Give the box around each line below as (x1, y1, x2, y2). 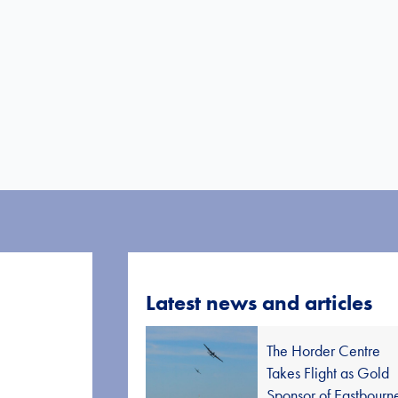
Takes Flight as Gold (267, 362, 390, 383)
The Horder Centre (267, 340, 381, 361)
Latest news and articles (146, 289, 373, 316)
